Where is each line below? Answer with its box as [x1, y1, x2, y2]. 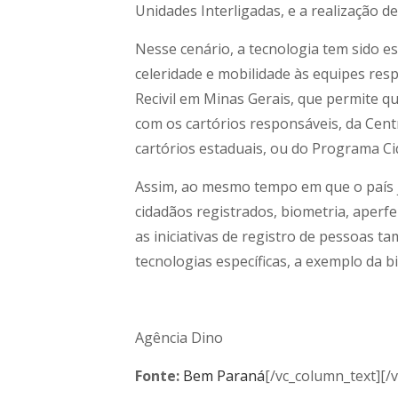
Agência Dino [135, 328, 223, 348]
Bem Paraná [183, 366, 265, 386]
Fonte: [135, 366, 179, 386]
